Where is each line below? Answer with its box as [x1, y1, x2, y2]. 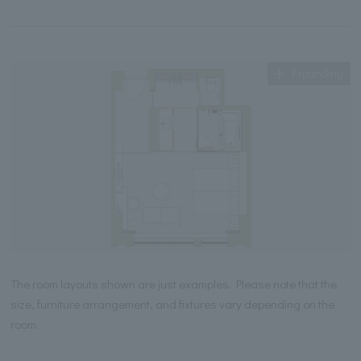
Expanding [292, 65, 344, 81]
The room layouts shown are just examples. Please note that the [10, 275, 338, 292]
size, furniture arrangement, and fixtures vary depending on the [10, 295, 335, 312]
